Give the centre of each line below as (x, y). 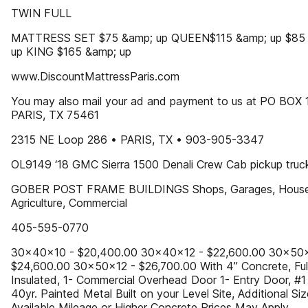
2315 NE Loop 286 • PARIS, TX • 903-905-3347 (137, 140)
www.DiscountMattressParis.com (95, 76)
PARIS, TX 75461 (55, 115)
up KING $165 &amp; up (71, 52)
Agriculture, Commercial (69, 203)
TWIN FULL (41, 13)
